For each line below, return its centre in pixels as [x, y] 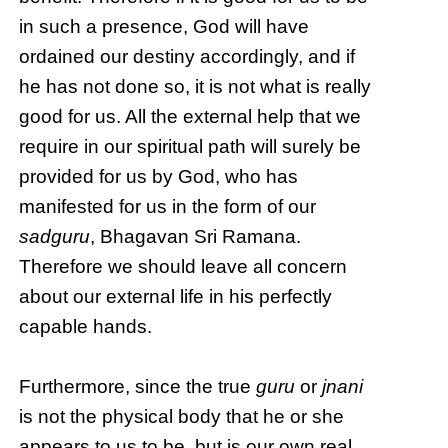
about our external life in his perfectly [176, 297]
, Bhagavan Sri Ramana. [196, 237]
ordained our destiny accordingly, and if [187, 57]
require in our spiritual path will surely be [190, 147]
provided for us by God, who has [159, 177]
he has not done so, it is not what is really [195, 87]
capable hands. [86, 327]
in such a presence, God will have [164, 27]
